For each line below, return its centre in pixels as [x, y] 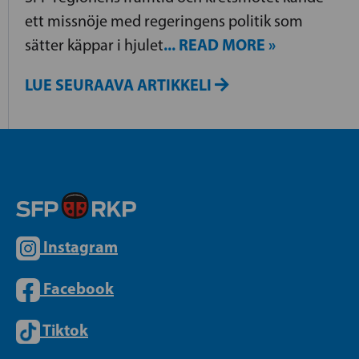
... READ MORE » [220, 44]
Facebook [79, 288]
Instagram [81, 246]
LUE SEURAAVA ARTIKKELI [120, 84]
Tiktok [65, 329]
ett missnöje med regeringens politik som [164, 20]
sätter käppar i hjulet [94, 44]
